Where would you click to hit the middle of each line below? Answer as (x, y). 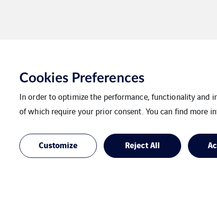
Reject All (142, 145)
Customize (58, 145)
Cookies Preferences (82, 78)
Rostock (119, 84)
